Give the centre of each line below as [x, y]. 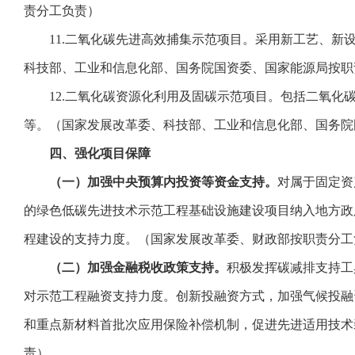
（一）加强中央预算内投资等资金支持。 [163, 182]
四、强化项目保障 [100, 153]
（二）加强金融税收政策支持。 [138, 267]
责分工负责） [62, 11]
